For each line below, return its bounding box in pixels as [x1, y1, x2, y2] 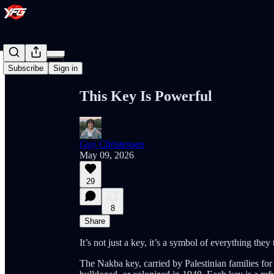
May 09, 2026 [80, 149, 134, 160]
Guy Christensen [80, 138, 144, 149]
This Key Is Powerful [80, 87, 212, 104]
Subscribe [8, 64, 43, 73]
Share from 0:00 [75, 35, 137, 46]
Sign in [53, 64, 78, 73]
